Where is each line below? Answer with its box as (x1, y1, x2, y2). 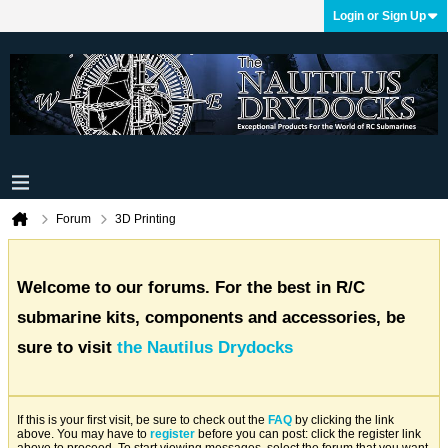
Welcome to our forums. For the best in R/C (17, 277, 365, 297)
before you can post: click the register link (195, 427, 421, 442)
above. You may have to (17, 427, 150, 442)
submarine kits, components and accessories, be (17, 307, 405, 327)
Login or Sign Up (333, 9, 426, 23)
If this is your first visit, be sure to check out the (17, 413, 268, 428)
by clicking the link (292, 413, 394, 428)
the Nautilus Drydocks (117, 337, 293, 357)
